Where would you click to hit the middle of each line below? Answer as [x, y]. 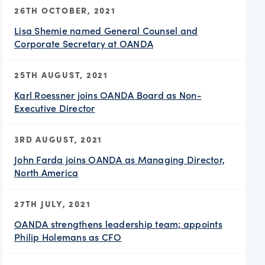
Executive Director [55, 108]
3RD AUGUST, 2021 [58, 139]
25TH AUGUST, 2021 [61, 74]
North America [46, 172]
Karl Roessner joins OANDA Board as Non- [108, 95]
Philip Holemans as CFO [68, 237]
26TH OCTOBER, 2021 [65, 10]
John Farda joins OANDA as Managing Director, [119, 159]
